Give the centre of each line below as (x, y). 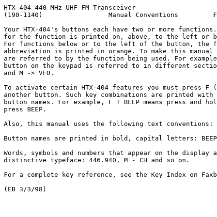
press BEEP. (25, 109)
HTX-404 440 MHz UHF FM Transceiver (70, 8)
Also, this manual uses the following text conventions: (108, 124)
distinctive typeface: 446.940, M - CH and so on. (97, 160)
